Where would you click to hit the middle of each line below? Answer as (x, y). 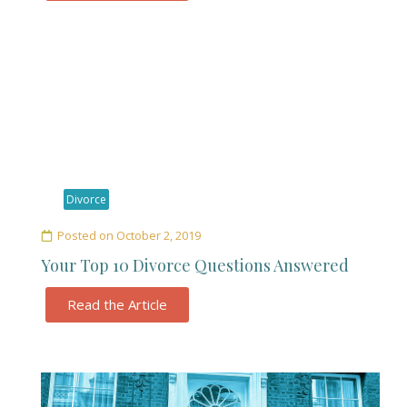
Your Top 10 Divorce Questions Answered (195, 265)
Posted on (85, 235)
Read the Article (117, 304)
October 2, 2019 (159, 235)
